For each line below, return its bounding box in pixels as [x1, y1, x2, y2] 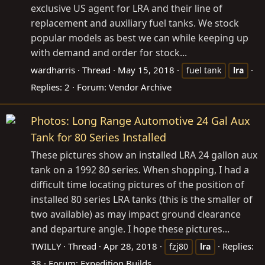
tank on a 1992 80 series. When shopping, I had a [31, 163, 249, 176]
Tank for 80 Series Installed [31, 130, 166, 144]
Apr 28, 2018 [104, 240, 157, 252]
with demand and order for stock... [31, 46, 187, 59]
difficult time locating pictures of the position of [31, 178, 244, 191]
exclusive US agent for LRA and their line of [31, 1, 222, 15]
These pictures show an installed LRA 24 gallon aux [31, 148, 257, 161]
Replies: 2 [31, 80, 70, 93]
